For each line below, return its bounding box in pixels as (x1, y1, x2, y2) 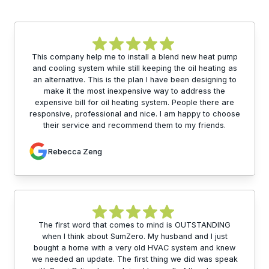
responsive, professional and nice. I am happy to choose (29, 109, 240, 119)
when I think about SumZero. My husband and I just (41, 232, 228, 241)
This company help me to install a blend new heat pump (31, 52, 238, 62)
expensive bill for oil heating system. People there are (35, 98, 234, 107)
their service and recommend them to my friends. (43, 121, 226, 130)
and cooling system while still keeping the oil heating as (32, 64, 237, 73)
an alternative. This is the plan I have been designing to (32, 75, 237, 85)
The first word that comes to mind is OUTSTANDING (38, 220, 231, 230)
